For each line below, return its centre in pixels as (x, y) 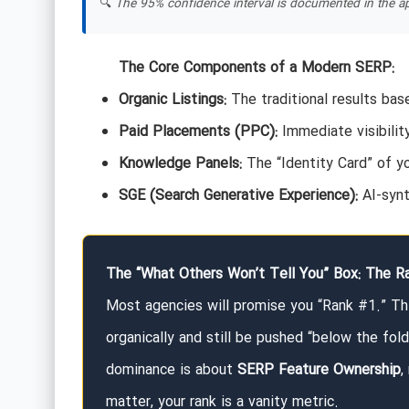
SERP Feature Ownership (319, 371)
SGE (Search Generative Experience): (238, 196)
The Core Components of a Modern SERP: (256, 68)
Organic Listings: (172, 100)
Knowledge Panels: (180, 164)
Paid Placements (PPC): (198, 132)
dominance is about (171, 371)
